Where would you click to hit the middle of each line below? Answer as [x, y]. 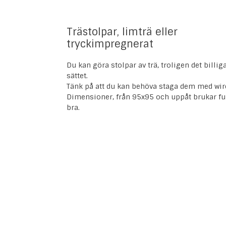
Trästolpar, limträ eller [122, 32]
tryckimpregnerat [110, 44]
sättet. [77, 76]
